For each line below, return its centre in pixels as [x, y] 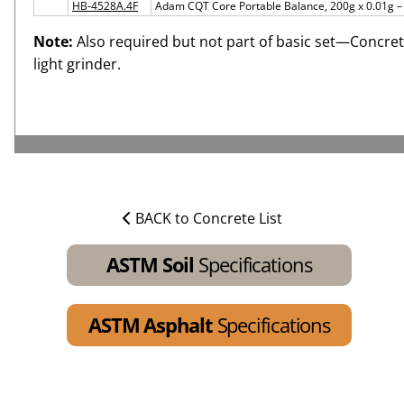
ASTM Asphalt [150, 324]
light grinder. [77, 64]
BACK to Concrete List [208, 218]
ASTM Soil [151, 265]
